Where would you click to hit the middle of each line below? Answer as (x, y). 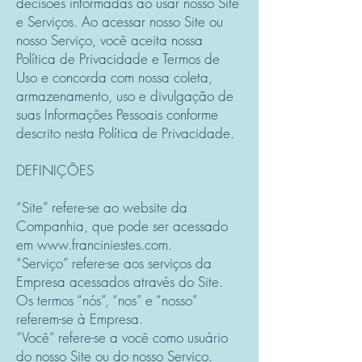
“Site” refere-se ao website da (102, 207)
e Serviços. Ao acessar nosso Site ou (120, 21)
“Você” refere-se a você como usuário (122, 337)
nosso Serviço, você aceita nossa (109, 40)
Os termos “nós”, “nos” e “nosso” (107, 300)
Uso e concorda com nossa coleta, (114, 77)
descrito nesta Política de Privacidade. (129, 133)
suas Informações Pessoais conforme (117, 114)
